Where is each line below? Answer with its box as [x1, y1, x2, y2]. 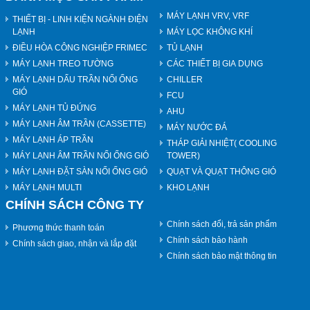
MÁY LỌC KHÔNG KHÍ [167, 27, 253, 37]
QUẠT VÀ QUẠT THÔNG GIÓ [167, 167, 276, 177]
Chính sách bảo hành [167, 235, 248, 245]
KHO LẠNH [167, 183, 210, 193]
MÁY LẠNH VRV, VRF [167, 11, 249, 21]
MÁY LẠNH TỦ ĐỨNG [12, 103, 96, 113]
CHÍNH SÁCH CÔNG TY [6, 197, 144, 212]
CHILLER [167, 75, 203, 85]
